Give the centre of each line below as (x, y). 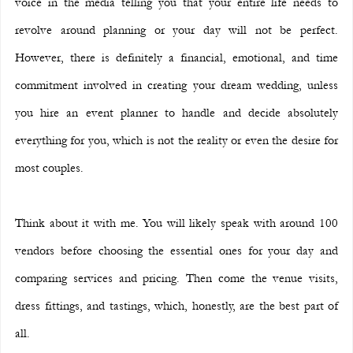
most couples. (49, 167)
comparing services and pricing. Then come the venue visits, (176, 278)
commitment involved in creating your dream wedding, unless (176, 85)
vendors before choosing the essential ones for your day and (176, 250)
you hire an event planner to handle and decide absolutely (176, 112)
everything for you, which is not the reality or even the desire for (176, 140)
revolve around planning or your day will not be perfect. (176, 30)
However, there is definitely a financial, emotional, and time (176, 57)
